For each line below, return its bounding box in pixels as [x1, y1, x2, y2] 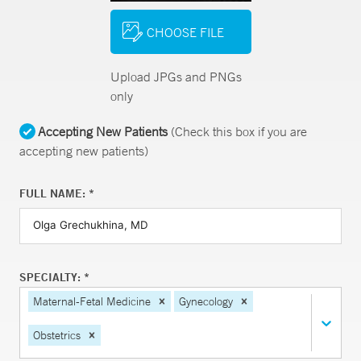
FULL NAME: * [19, 186, 94, 201]
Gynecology [179, 294, 233, 309]
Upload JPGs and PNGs [110, 68, 242, 85]
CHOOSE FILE [146, 23, 224, 40]
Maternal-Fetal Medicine [33, 294, 151, 309]
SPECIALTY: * [19, 270, 89, 284]
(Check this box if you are [168, 123, 307, 139]
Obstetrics [33, 327, 81, 342]
